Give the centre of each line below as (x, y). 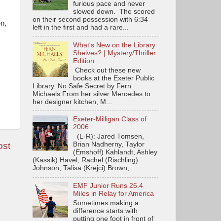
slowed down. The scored (114, 12)
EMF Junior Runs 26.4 (108, 186)
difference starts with (106, 211)
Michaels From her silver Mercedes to (92, 94)
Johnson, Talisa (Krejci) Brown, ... (85, 168)
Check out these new (107, 70)
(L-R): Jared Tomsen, (109, 137)
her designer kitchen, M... (72, 102)
